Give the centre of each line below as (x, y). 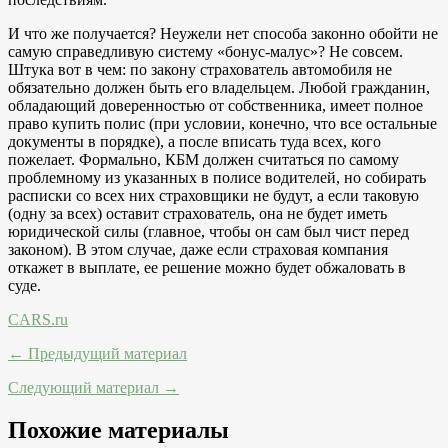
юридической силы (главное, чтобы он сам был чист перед (208, 231)
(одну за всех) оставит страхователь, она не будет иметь (197, 213)
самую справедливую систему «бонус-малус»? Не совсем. (205, 51)
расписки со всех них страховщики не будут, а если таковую (213, 195)
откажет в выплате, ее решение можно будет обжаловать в (207, 267)
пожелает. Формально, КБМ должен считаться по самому (203, 159)
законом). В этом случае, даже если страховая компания (198, 249)
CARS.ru (38, 319)
